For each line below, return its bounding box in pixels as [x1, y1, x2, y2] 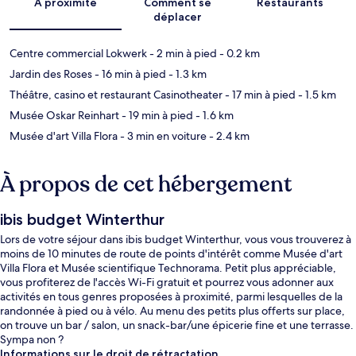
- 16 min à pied [92, 67, 166, 82]
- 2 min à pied [147, 46, 217, 61]
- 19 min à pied [119, 108, 193, 123]
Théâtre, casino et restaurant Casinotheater [10, 87, 222, 103]
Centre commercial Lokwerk [10, 46, 147, 61]
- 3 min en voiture [118, 129, 207, 144]
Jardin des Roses [10, 67, 92, 82]
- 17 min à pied [222, 87, 296, 103]
